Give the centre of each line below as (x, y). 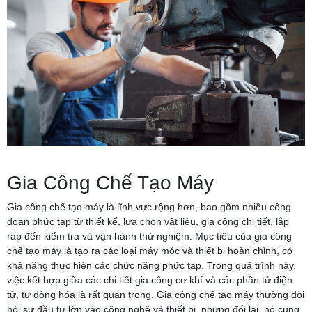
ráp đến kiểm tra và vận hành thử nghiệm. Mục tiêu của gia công (149, 236)
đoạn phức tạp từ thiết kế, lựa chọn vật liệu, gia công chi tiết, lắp (148, 221)
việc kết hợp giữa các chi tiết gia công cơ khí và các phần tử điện (150, 280)
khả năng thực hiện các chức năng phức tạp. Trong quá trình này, (151, 265)
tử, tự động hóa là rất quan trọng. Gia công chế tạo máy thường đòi (156, 294)
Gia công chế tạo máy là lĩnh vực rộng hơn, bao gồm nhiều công (149, 206)
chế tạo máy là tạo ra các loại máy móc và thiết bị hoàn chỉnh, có (150, 250)
